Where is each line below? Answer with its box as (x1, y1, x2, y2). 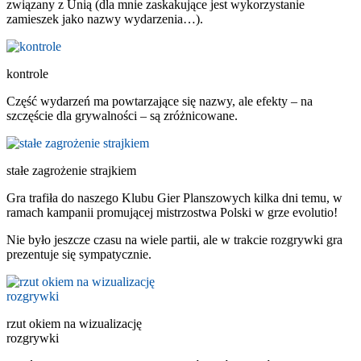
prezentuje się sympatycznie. (6, 247, 151, 261)
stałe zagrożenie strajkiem (6, 163, 136, 177)
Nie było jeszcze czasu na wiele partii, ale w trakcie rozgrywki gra (6, 232, 342, 247)
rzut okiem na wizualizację (6, 316, 142, 330)
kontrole (6, 66, 48, 81)
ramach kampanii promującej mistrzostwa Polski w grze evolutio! (6, 205, 338, 219)
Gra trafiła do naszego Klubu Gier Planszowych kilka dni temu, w (6, 190, 342, 205)
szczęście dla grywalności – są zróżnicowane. (6, 108, 238, 122)
